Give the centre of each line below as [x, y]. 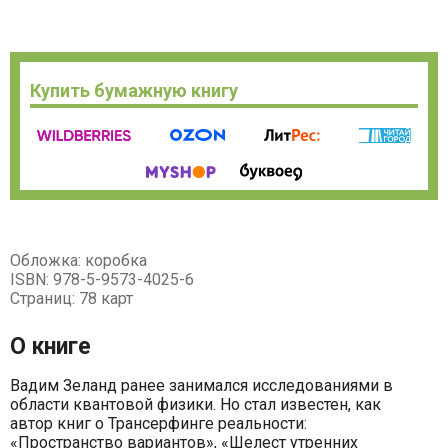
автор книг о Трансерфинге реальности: [158, 423]
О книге [50, 346]
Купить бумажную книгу [134, 90]
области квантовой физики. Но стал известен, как [195, 404]
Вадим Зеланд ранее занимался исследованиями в [201, 385]
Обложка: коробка [78, 260]
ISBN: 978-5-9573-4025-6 [102, 279]
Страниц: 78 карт [71, 298]
